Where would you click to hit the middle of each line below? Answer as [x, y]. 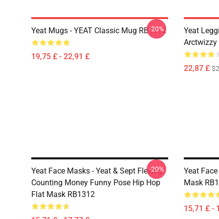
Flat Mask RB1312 [63, 194]
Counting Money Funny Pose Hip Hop [96, 183]
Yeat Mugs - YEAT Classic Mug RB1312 [99, 31]
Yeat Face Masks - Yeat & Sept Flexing [97, 171]
